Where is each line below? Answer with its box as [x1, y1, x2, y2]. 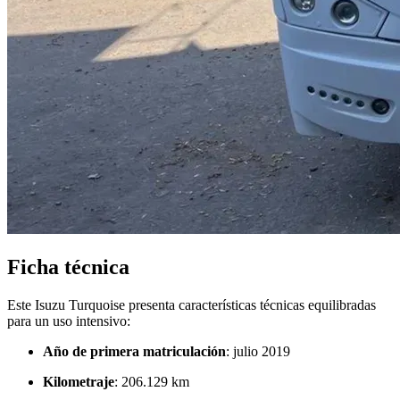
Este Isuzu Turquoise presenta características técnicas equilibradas [7, 297, 376, 313]
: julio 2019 [226, 344, 290, 360]
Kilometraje [43, 374, 114, 390]
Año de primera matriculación [43, 344, 226, 360]
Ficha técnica [7, 255, 129, 279]
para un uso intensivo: [7, 313, 130, 329]
